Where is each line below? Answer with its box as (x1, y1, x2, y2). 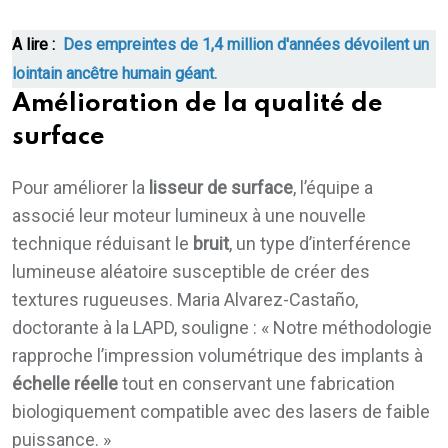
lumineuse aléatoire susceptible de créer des (12, 260, 370, 282)
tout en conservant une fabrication (118, 372, 395, 394)
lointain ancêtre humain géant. (12, 63, 217, 83)
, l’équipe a (293, 176, 373, 198)
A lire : (12, 34, 55, 54)
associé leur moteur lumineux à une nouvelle (12, 204, 366, 226)
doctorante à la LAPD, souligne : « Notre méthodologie (12, 316, 432, 338)
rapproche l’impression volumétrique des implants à (12, 344, 423, 366)
